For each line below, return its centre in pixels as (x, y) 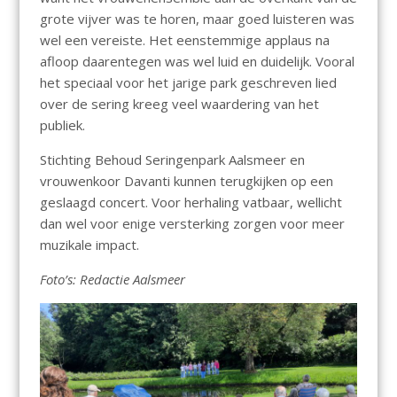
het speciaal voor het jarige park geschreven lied (188, 83)
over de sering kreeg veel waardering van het (179, 104)
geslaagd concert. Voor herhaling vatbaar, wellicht (191, 202)
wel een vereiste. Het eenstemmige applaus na (184, 40)
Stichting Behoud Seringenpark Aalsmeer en (172, 160)
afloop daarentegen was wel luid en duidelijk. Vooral (197, 62)
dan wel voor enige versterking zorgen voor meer (192, 224)
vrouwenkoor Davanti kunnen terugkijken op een (186, 181)
